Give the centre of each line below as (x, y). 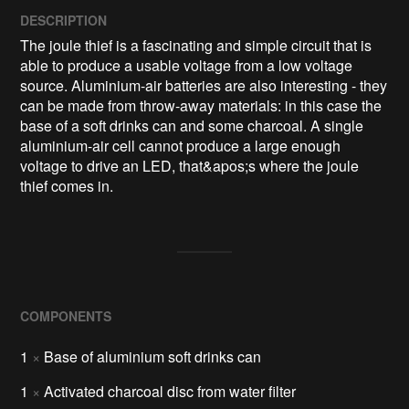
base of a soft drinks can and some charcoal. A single (192, 126)
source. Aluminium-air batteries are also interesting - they (204, 86)
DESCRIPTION (64, 21)
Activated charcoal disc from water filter (170, 392)
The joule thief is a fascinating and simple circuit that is (196, 46)
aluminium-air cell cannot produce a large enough (181, 146)
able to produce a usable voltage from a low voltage (187, 66)
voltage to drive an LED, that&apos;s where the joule (190, 166)
